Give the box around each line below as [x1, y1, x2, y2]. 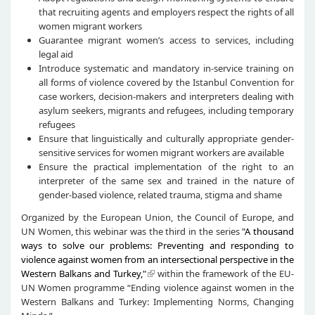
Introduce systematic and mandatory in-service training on [39, 61, 294, 75]
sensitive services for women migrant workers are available [39, 146, 284, 159]
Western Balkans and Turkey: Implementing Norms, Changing [21, 295, 294, 308]
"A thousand [242, 224, 295, 238]
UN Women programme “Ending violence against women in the [21, 281, 294, 294]
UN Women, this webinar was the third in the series [21, 224, 243, 238]
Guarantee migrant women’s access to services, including [39, 33, 294, 46]
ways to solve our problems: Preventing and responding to [21, 238, 294, 252]
